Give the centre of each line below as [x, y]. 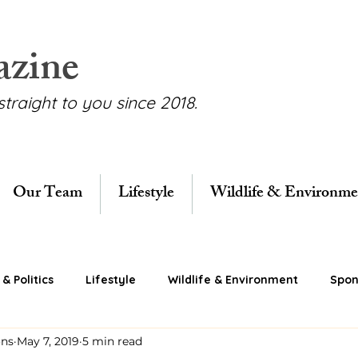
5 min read [112, 341]
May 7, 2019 [48, 341]
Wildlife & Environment [233, 279]
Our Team [48, 194]
